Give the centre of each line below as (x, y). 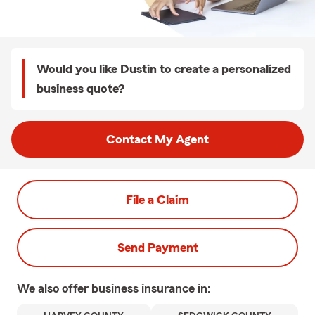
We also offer (54, 288)
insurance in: (176, 288)
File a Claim (157, 200)
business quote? (81, 89)
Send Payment (157, 247)
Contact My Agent (157, 139)
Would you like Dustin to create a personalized (164, 69)
